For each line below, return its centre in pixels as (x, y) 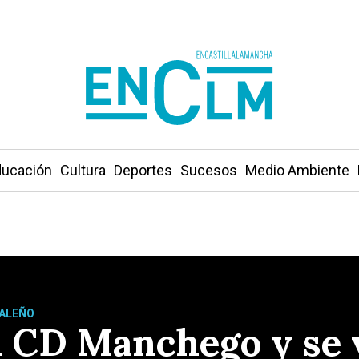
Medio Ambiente (297, 170)
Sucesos (208, 170)
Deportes (143, 170)
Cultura (83, 170)
